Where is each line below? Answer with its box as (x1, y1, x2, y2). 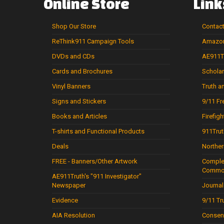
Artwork (114, 157, 137, 165)
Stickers (82, 97, 106, 105)
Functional (87, 127, 117, 135)
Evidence (52, 196, 78, 204)
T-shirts (52, 127, 73, 135)
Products (118, 127, 144, 135)
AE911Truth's (52, 172, 89, 180)
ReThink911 (52, 37, 85, 45)
